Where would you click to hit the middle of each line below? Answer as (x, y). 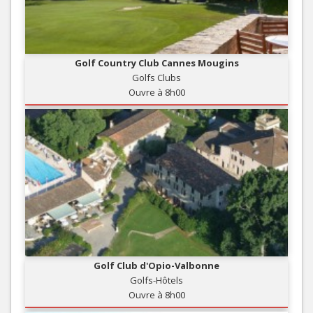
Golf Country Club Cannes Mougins (156, 63)
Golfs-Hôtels (156, 280)
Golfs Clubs (156, 77)
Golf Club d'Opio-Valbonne (156, 265)
